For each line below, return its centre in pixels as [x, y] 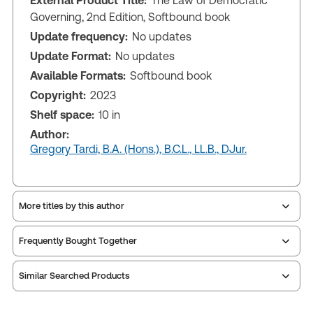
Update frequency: [79, 36]
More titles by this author [72, 206]
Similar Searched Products [74, 276]
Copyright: [58, 95]
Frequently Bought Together [78, 241]
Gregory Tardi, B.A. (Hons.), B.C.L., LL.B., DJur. [138, 149]
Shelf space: [62, 115]
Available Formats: [78, 75]
